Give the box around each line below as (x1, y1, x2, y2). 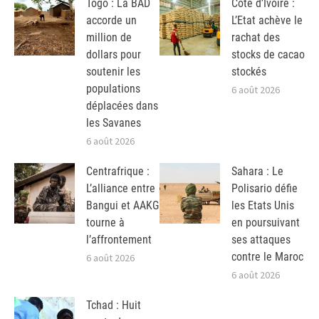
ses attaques (231, 232, 291, 246)
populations (86, 82, 140, 96)
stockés (231, 65, 266, 79)
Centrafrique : (86, 164, 150, 178)
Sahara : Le (231, 164, 283, 178)
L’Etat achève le (231, 14, 303, 28)
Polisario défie (231, 181, 298, 195)
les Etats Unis (231, 198, 294, 212)
